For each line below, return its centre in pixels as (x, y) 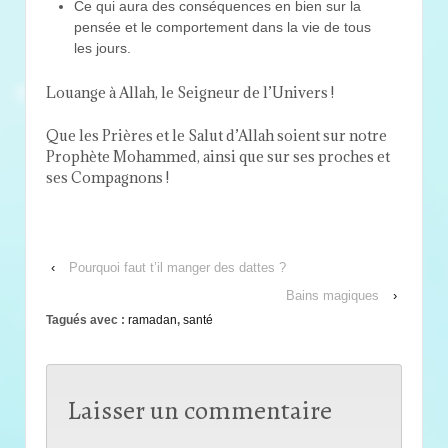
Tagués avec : (87, 319)
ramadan (152, 319)
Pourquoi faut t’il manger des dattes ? (177, 267)
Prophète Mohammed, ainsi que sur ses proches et (218, 157)
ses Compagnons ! (107, 178)
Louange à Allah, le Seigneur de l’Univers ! (190, 92)
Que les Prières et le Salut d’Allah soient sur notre (216, 136)
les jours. (102, 48)
